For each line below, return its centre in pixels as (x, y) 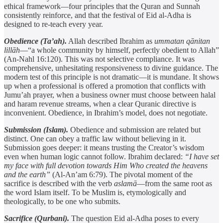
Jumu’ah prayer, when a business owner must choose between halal (110, 95)
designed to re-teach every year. (54, 24)
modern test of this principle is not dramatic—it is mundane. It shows (111, 77)
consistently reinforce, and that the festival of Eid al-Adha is (98, 15)
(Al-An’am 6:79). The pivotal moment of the (121, 174)
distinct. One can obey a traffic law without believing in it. (95, 138)
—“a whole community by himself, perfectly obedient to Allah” (119, 50)
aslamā (125, 183)
